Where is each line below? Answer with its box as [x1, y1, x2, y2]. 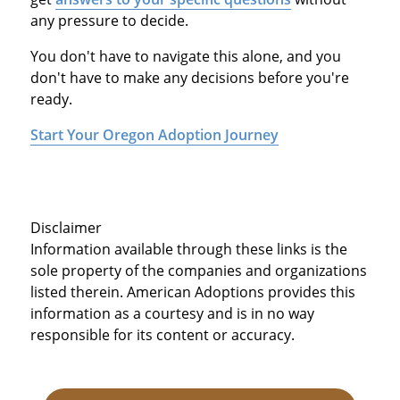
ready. [29, 89, 72, 110]
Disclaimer [29, 218, 102, 238]
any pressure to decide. [29, 11, 188, 31]
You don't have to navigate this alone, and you [29, 46, 341, 67]
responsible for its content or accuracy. [29, 325, 295, 346]
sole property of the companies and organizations [29, 261, 367, 281]
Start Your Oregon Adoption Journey [29, 125, 279, 146]
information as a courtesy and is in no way [29, 304, 314, 324]
